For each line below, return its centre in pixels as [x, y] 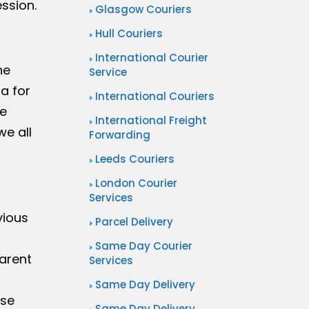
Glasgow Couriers [143, 10]
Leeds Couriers [134, 159]
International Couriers [154, 97]
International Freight [151, 121]
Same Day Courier [143, 246]
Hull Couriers [129, 34]
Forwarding [119, 135]
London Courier [136, 183]
